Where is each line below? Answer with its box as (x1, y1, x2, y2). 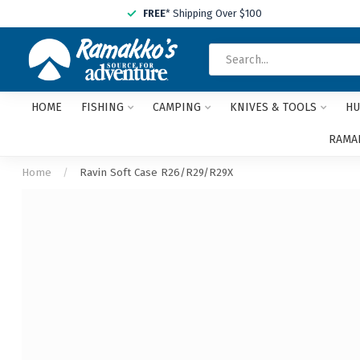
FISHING (80, 100, 124, 114)
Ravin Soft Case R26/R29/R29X (80, 166, 233, 179)
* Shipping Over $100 (166, 7, 262, 19)
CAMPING (152, 100, 201, 114)
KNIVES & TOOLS (229, 100, 317, 114)
